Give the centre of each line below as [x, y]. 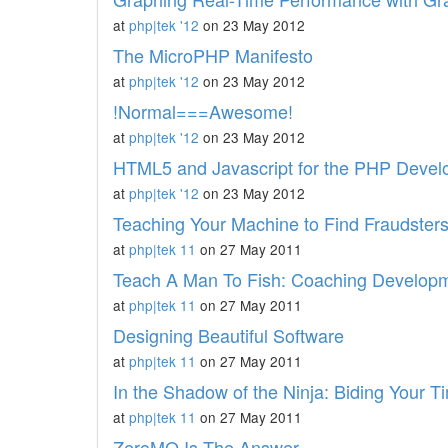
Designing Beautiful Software [228, 335]
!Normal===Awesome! [203, 111]
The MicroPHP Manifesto [213, 55]
